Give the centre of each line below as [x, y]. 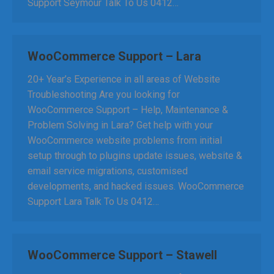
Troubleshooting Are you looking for [104, 94]
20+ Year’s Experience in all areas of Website [124, 79]
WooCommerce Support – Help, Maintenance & [128, 110]
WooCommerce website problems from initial [125, 140]
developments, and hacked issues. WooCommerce [136, 186]
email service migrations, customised [108, 171]
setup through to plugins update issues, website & [135, 156]
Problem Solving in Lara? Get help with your [120, 125]
